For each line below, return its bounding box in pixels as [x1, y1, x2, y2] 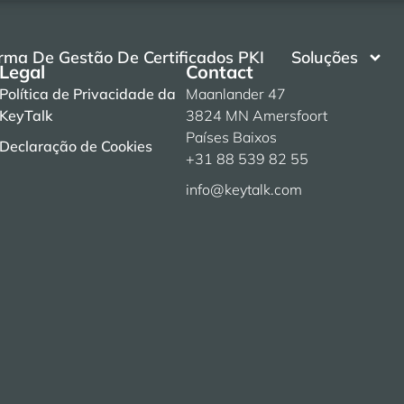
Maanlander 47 [185, 85, 286, 103]
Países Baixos [185, 128, 277, 146]
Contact [185, 60, 253, 83]
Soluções [290, 47, 358, 68]
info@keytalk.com [185, 180, 302, 198]
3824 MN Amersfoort [185, 106, 327, 124]
